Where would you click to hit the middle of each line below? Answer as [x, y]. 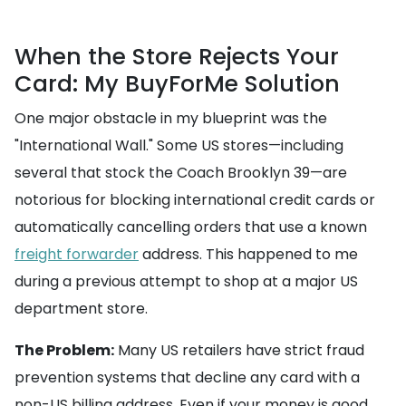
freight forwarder [77, 255]
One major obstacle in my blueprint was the [171, 119]
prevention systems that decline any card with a [187, 378]
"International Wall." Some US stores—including [179, 146]
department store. [81, 309]
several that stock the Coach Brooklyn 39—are [181, 173]
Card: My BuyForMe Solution [177, 84]
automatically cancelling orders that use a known [191, 227]
